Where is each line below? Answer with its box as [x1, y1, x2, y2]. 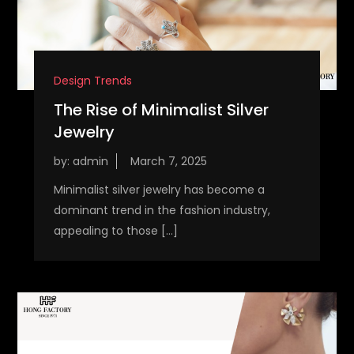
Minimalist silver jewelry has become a [53, 182, 265, 198]
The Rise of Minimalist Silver [53, 99, 269, 122]
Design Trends [53, 73, 132, 89]
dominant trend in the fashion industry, [53, 202, 270, 219]
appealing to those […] [53, 223, 178, 239]
